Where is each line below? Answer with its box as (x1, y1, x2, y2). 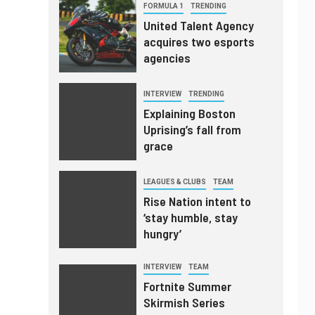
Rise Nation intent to (143, 193, 251, 210)
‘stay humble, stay (143, 210, 238, 226)
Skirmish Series (143, 295, 225, 311)
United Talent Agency (143, 18, 254, 34)
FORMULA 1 (143, 2, 184, 11)
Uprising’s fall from (143, 122, 241, 138)
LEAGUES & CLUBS (143, 178, 206, 186)
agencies (143, 50, 191, 66)
